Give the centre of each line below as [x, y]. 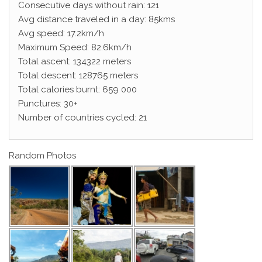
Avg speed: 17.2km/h [61, 33]
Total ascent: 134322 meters [75, 61]
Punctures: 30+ [48, 104]
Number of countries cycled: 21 [82, 118]
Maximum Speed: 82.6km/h [75, 47]
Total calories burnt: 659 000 [77, 89]
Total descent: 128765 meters [78, 75]
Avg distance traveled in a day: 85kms [96, 19]
